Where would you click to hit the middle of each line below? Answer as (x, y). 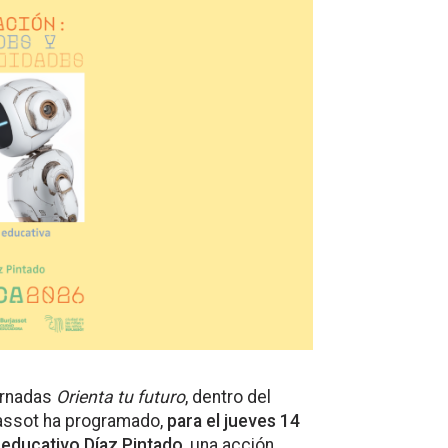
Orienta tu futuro (120, 397)
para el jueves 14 (233, 421)
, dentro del (228, 397)
